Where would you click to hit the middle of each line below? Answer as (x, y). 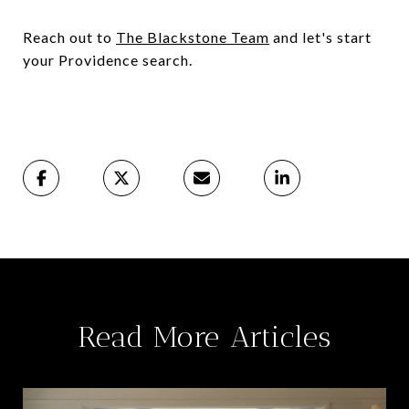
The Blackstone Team (193, 37)
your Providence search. (108, 59)
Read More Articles (204, 336)
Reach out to (69, 37)
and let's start (320, 37)
